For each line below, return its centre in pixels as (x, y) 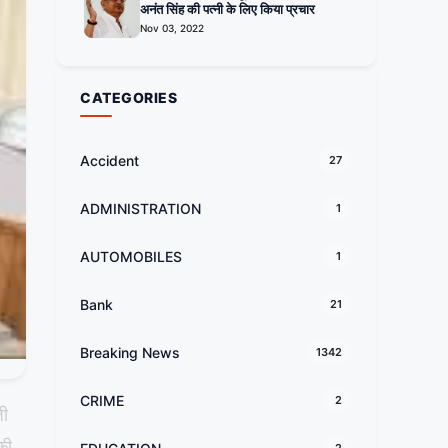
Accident (109, 160)
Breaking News (130, 352)
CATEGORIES (129, 98)
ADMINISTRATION (140, 208)
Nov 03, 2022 (172, 28)
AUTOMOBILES (131, 256)
